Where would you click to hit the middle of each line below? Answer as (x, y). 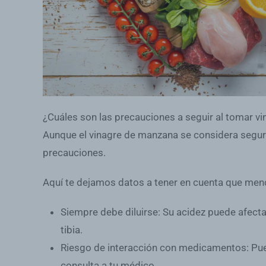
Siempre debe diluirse (109, 212)
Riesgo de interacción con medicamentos (153, 248)
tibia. (72, 230)
